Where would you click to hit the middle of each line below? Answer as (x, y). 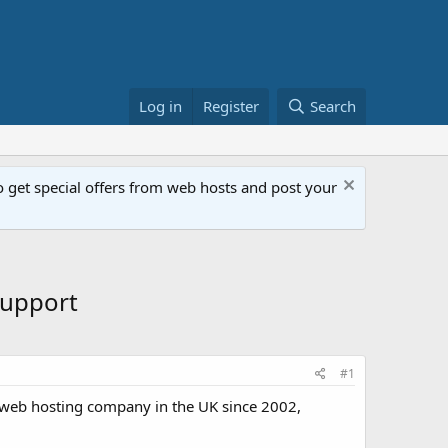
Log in (161, 106)
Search (333, 106)
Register (231, 106)
